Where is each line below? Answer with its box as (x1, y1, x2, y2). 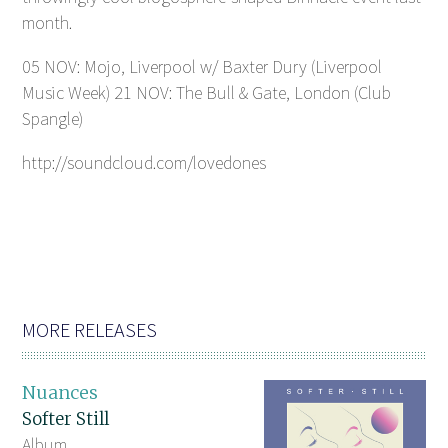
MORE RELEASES (22, 317, 158, 343)
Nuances (22, 381, 99, 405)
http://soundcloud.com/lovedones (22, 151, 267, 175)
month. (22, 11, 73, 35)
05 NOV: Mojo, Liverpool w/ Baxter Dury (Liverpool (22, 55, 383, 79)
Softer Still (22, 408, 110, 431)
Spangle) (22, 107, 84, 131)
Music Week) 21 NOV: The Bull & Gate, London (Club (22, 81, 392, 105)
